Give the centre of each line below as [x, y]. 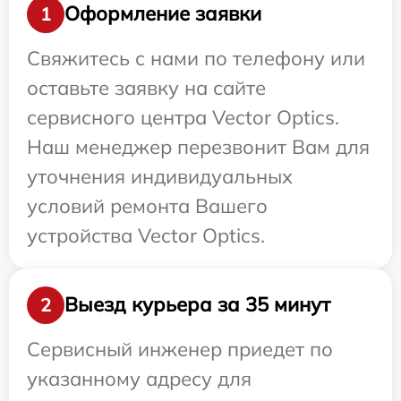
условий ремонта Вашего [147, 205]
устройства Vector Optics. [146, 235]
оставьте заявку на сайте [146, 87]
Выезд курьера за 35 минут [197, 305]
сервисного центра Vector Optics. [183, 117]
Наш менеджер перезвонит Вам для [198, 146]
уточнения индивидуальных [160, 176]
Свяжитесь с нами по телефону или [196, 58]
